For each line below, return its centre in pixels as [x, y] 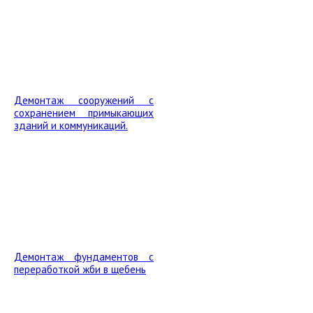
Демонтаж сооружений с [84, 100]
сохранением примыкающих [84, 113]
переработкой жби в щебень [80, 269]
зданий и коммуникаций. [71, 125]
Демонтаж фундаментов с [84, 257]
